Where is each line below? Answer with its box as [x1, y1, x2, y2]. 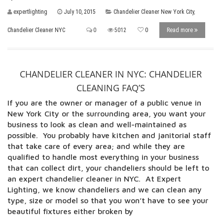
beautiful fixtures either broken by [7, 207, 133, 216]
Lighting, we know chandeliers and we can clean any [7, 185, 202, 194]
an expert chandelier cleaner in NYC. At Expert [7, 174, 181, 183]
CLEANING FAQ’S [76, 82, 145, 94]
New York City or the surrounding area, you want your [7, 109, 206, 118]
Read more [167, 27, 194, 34]
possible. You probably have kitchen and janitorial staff [7, 131, 211, 140]
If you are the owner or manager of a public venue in [7, 98, 201, 107]
